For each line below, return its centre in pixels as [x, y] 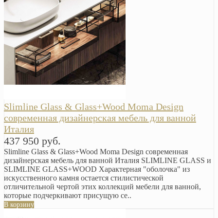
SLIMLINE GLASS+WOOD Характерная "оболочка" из [97, 169]
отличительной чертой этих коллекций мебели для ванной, [102, 187]
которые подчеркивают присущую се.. [68, 196]
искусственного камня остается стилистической [84, 178]
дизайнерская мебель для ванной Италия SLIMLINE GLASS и [108, 161]
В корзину [19, 205]
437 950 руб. [32, 141]
